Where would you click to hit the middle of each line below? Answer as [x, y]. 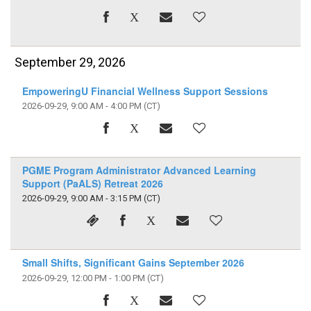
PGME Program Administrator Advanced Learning [139, 170]
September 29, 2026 [70, 62]
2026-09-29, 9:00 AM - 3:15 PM [82, 199]
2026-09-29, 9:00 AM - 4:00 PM [82, 106]
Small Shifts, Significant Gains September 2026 [133, 263]
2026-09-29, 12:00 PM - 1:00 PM [83, 278]
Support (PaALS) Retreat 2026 [92, 184]
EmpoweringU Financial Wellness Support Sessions [145, 91]
